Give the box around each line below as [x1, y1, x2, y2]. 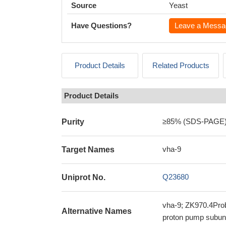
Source [71, 1, 96, 10]
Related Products [152, 61, 209, 70]
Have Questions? [71, 21, 132, 30]
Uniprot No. [62, 173, 105, 182]
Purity [62, 118, 84, 126]
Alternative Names [62, 207, 132, 215]
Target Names [62, 145, 115, 154]
